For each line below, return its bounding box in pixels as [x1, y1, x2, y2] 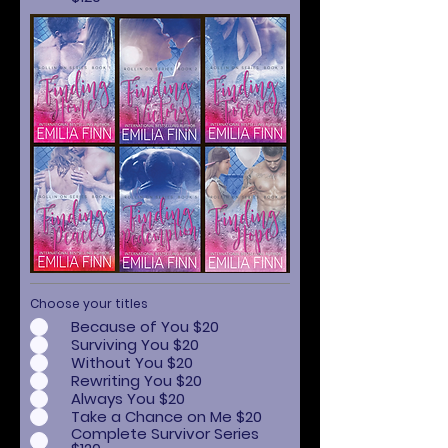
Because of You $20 [71, 316, 219, 337]
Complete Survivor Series [71, 422, 259, 444]
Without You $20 [71, 352, 193, 373]
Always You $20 [71, 388, 185, 409]
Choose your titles [30, 294, 148, 312]
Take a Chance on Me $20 [71, 406, 262, 427]
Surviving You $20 [71, 334, 199, 355]
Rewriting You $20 [71, 370, 202, 391]
